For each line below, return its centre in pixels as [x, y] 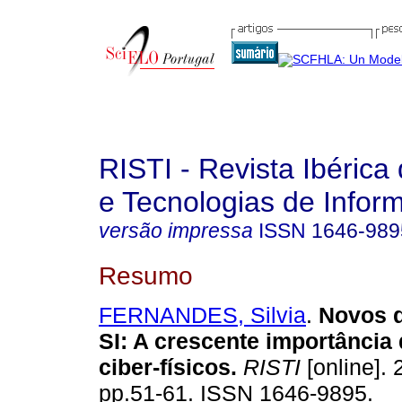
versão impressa [176, 231]
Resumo [146, 275]
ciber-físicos [165, 367]
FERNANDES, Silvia [202, 315]
